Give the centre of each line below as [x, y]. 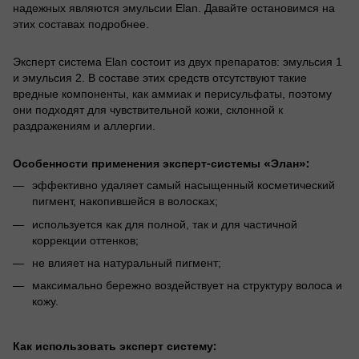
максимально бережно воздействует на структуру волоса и [187, 286]
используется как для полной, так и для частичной [165, 224]
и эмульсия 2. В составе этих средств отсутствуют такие [160, 78]
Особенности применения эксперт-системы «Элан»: [161, 163]
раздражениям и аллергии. [84, 126]
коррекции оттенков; [85, 240]
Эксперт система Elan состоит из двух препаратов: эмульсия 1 [177, 62]
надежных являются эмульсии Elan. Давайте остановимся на [174, 8]
